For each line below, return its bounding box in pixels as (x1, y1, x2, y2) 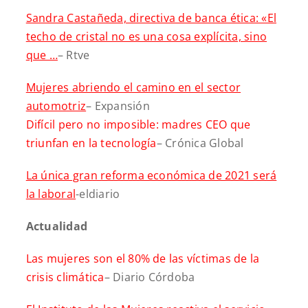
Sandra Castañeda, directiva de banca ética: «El (25, 10, 277, 25)
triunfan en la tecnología (25, 135, 157, 151)
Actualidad (25, 218, 88, 234)
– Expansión (86, 98, 150, 113)
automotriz (25, 98, 87, 113)
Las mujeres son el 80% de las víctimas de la (25, 250, 260, 266)
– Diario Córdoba (104, 269, 195, 285)
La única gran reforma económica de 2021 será (25, 167, 277, 183)
